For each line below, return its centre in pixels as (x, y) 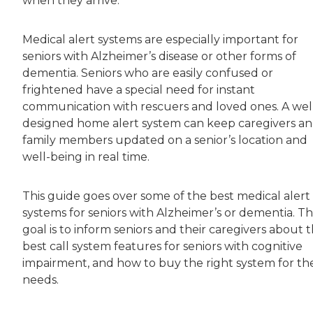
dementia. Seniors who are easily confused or (148, 73)
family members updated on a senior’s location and (165, 140)
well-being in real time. (86, 157)
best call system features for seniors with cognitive (162, 247)
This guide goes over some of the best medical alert (166, 196)
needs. (41, 280)
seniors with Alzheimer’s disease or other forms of (159, 57)
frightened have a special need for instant (139, 90)
